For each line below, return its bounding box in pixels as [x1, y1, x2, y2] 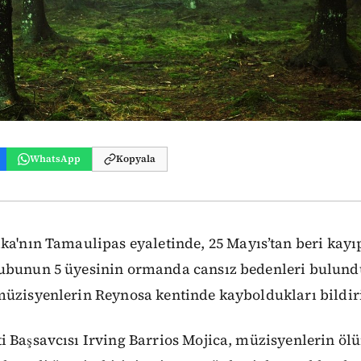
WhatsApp [29, 152, 81, 166]
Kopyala [116, 152, 156, 166]
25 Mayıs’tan [205, 233, 296, 253]
